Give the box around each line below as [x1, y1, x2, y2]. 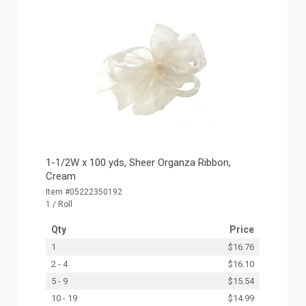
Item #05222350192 [46, 186, 123, 197]
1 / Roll [46, 199, 73, 209]
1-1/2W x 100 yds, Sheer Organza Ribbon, [46, 156, 232, 169]
